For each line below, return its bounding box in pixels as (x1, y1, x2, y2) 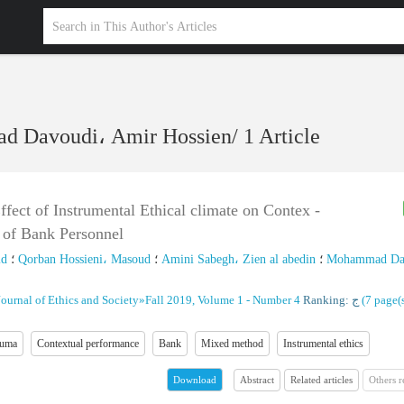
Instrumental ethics (283, 337, 363, 350)
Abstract (239, 373, 274, 385)
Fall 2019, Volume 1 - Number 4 (145, 293, 300, 307)
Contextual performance (37, 337, 139, 350)
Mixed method (201, 337, 263, 350)
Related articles (289, 373, 353, 385)
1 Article (243, 124, 321, 148)
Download (172, 374, 216, 385)
